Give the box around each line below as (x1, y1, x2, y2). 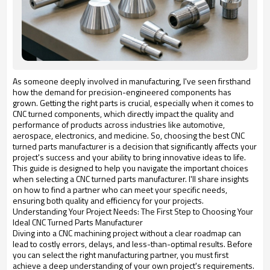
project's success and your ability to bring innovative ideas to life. (13, 151, 246, 164)
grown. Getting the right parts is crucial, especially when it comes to (13, 96, 254, 110)
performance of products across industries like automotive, (13, 118, 225, 131)
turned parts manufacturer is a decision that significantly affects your (13, 140, 257, 153)
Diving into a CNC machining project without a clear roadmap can (13, 227, 241, 240)
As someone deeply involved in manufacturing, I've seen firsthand (13, 75, 251, 88)
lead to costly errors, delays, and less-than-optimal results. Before (13, 237, 253, 251)
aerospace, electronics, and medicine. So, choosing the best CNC (13, 129, 245, 142)
